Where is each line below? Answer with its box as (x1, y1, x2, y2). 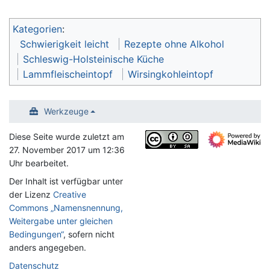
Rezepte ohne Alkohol (124, 38, 224, 51)
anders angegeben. (9, 242, 86, 253)
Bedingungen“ (9, 229, 63, 240)
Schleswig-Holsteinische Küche (23, 53, 164, 66)
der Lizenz (9, 189, 53, 200)
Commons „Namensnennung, (9, 202, 123, 213)
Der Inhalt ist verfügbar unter (9, 176, 123, 187)
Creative (53, 189, 86, 200)
